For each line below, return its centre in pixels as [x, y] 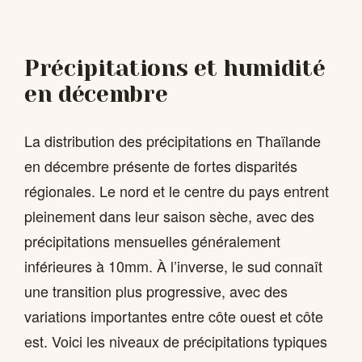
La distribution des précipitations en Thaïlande [173, 141]
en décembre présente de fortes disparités [161, 166]
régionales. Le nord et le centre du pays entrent [177, 191]
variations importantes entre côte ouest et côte [174, 316]
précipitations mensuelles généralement [152, 241]
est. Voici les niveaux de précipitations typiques [176, 341]
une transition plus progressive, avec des [156, 291]
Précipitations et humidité [175, 68]
